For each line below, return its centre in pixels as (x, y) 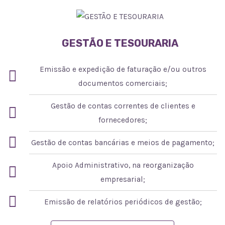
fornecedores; (123, 120)
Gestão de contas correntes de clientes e (123, 106)
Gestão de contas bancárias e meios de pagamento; (123, 142)
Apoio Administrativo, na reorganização (123, 165)
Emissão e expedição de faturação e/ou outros (123, 69)
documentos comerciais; (123, 83)
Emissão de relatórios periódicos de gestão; (123, 202)
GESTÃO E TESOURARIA (120, 43)
